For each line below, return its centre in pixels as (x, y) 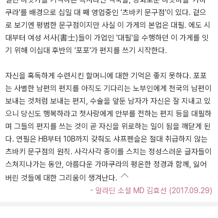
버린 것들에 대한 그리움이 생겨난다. (61, 178)
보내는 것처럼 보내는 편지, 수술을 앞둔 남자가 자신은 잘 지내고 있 (108, 101)
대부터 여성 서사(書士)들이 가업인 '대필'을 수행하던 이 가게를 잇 (107, 38)
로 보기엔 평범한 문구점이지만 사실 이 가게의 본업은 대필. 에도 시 (108, 25)
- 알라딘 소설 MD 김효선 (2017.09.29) (151, 191)
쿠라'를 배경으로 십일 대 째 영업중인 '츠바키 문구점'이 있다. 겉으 (106, 13)
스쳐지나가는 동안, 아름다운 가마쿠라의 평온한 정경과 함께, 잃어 (106, 164)
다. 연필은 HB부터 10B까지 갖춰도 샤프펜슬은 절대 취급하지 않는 (107, 139)
